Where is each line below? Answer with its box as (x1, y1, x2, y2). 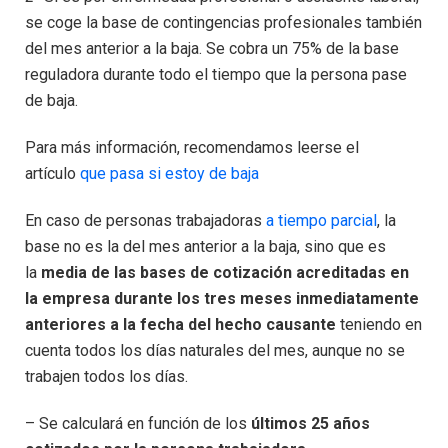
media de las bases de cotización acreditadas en (41, 262, 409, 282)
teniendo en (336, 314, 422, 334)
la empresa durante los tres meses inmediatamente (25, 288, 419, 308)
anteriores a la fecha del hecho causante (25, 314, 336, 334)
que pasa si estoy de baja (80, 164, 259, 184)
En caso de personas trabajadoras (25, 210, 266, 230)
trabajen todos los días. (25, 366, 188, 386)
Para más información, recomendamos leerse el (25, 138, 359, 158)
